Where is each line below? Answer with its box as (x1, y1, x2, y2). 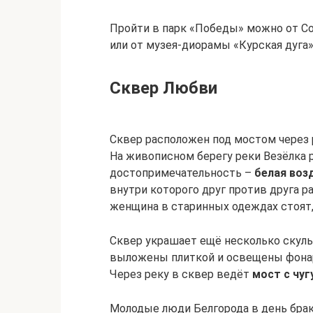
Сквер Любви (110, 78, 217, 98)
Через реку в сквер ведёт (110, 268, 252, 281)
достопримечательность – (110, 166, 254, 180)
